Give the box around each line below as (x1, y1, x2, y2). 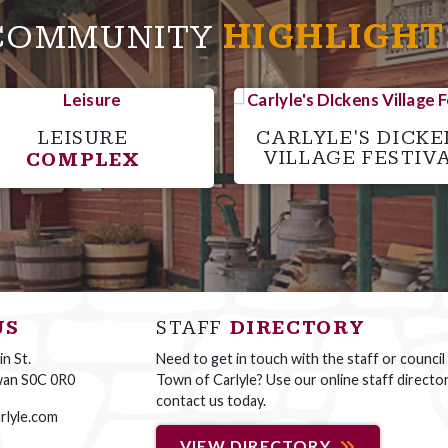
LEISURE (38, 125, 129, 150)
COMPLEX (25, 147, 142, 172)
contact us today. (156, 391, 266, 409)
